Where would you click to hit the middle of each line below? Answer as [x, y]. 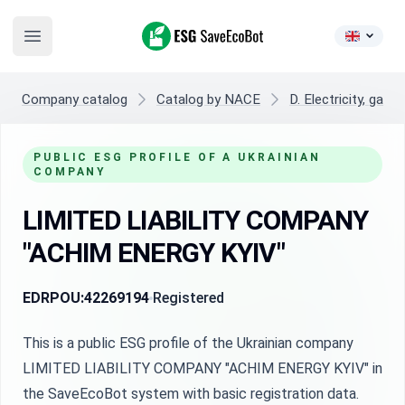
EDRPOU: [53, 298]
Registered [188, 298]
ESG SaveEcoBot [195, 31]
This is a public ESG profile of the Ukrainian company [188, 343]
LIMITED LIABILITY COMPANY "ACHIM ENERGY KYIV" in [202, 368]
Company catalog [75, 99]
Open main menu [83, 45]
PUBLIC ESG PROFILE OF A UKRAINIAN [178, 157]
